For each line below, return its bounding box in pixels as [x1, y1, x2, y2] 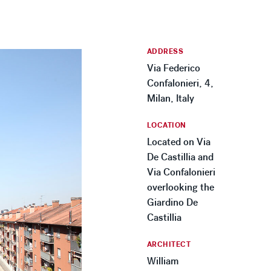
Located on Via [146, 136, 211, 148]
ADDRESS [146, 47, 184, 56]
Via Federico [146, 62, 200, 74]
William [146, 255, 178, 267]
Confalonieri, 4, [146, 77, 214, 89]
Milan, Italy [146, 93, 194, 104]
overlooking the [146, 181, 214, 193]
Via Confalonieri [146, 166, 215, 178]
